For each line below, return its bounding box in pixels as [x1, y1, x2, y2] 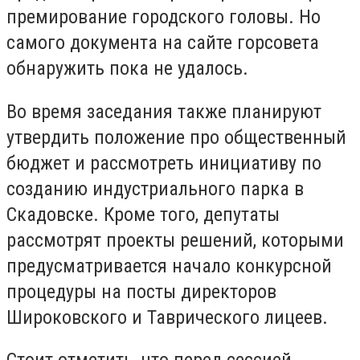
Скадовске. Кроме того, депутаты [6, 202, 280, 226]
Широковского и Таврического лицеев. [6, 305, 328, 329]
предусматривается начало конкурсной [6, 254, 332, 277]
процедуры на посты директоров [6, 280, 276, 303]
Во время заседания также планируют [6, 100, 321, 123]
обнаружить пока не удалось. [6, 57, 248, 80]
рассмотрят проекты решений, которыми [6, 228, 344, 252]
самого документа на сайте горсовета [6, 31, 319, 54]
